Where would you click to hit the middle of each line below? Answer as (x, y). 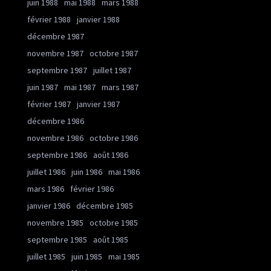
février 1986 (92, 189)
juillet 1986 (46, 172)
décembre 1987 (56, 37)
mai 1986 (124, 172)
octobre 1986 (114, 138)
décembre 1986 (56, 121)
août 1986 (111, 155)
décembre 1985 (105, 206)
